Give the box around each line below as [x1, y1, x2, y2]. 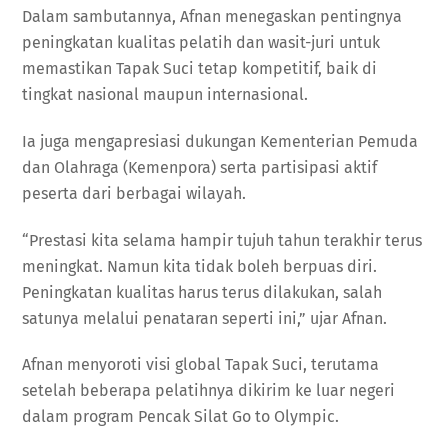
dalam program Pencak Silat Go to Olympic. [22, 407, 340, 427]
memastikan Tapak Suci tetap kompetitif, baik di [22, 58, 378, 78]
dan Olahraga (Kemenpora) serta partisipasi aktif [22, 157, 378, 177]
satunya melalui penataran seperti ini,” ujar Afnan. [22, 308, 388, 328]
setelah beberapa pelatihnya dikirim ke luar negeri [22, 381, 396, 401]
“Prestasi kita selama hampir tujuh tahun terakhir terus [22, 230, 423, 250]
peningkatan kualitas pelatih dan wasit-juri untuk [22, 32, 381, 52]
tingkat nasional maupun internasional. [22, 84, 309, 104]
